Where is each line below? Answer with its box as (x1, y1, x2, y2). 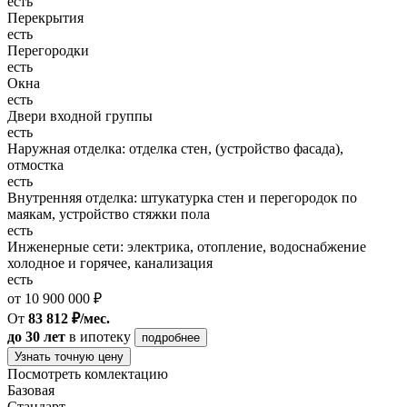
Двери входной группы (7, 107, 153, 124)
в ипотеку (69, 328, 131, 344)
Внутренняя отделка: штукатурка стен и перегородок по (7, 189, 357, 205)
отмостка (7, 156, 64, 173)
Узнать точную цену (15, 349, 124, 363)
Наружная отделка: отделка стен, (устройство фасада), (7, 140, 343, 156)
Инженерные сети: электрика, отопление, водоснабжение (7, 238, 366, 254)
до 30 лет (7, 328, 65, 344)
